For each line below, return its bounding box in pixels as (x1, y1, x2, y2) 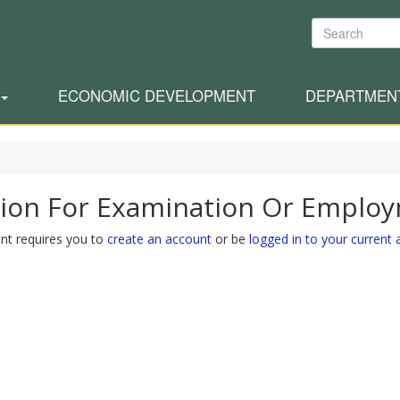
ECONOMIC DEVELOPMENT (58, 85, 256, 106)
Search (310, 17, 353, 35)
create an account (107, 230, 212, 247)
